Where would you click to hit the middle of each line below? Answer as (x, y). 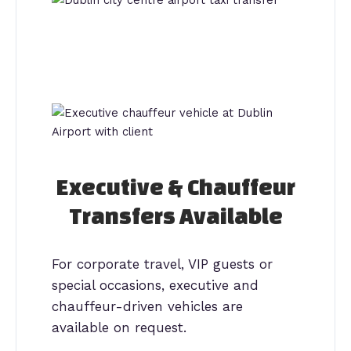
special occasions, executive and (155, 285)
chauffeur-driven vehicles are (147, 306)
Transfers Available (175, 215)
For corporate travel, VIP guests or (162, 264)
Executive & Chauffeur (175, 186)
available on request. (119, 327)
